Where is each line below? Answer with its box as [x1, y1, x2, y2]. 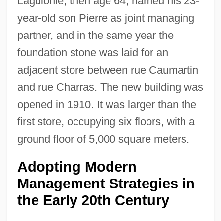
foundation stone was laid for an [17, 46, 168, 59]
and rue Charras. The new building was [17, 80, 203, 93]
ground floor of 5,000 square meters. [17, 132, 189, 145]
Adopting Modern [17, 158, 137, 175]
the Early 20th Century [17, 192, 169, 208]
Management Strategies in [17, 175, 195, 191]
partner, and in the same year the [17, 29, 174, 41]
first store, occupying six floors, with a [17, 115, 195, 128]
